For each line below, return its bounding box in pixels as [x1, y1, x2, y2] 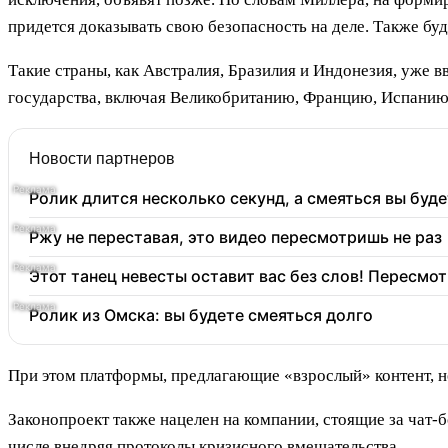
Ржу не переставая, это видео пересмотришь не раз [29, 227, 442, 248]
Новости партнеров [29, 150, 175, 168]
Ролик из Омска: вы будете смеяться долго [29, 305, 373, 326]
